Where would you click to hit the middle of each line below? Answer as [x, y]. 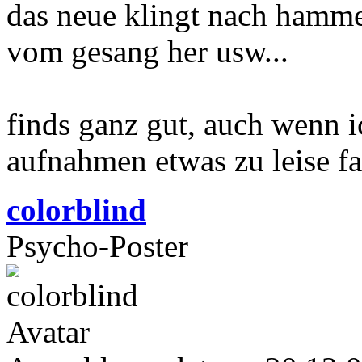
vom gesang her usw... [147, 51]
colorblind [76, 209]
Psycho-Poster [97, 246]
